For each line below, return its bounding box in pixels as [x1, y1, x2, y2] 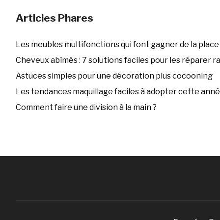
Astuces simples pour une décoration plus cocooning [15, 71, 213, 81]
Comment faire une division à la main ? [15, 103, 157, 112]
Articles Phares [15, 12, 93, 25]
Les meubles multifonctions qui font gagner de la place [15, 40, 219, 50]
